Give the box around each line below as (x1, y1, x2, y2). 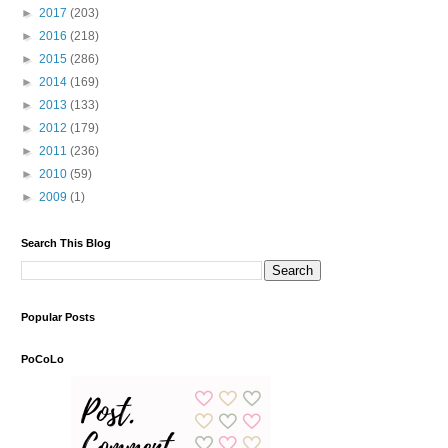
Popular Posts (21, 310, 95, 323)
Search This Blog (21, 236, 111, 249)
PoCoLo (21, 352, 64, 365)
